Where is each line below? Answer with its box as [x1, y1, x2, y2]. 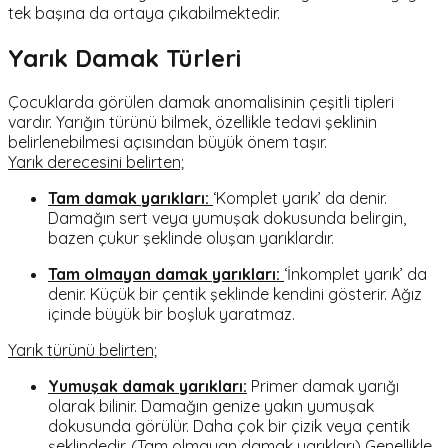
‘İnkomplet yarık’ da [284, 264, 427, 285]
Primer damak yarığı [247, 376, 399, 397]
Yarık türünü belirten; [8, 340, 157, 361]
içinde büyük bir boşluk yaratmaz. [48, 304, 295, 325]
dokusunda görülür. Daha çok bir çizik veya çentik [48, 416, 410, 437]
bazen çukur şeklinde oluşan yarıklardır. [48, 228, 334, 249]
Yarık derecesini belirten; [8, 152, 184, 173]
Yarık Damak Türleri [8, 42, 241, 73]
